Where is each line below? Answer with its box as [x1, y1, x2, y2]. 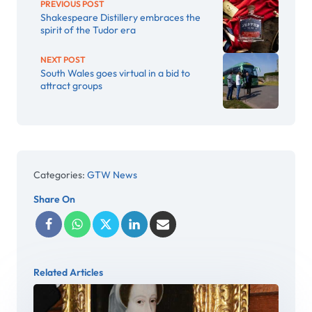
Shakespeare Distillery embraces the [40, 11, 201, 24]
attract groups [40, 79, 102, 93]
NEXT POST [40, 54, 86, 65]
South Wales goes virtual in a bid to [40, 67, 190, 80]
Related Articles [33, 265, 103, 279]
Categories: [33, 168, 87, 181]
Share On [33, 192, 75, 205]
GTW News [86, 168, 137, 181]
